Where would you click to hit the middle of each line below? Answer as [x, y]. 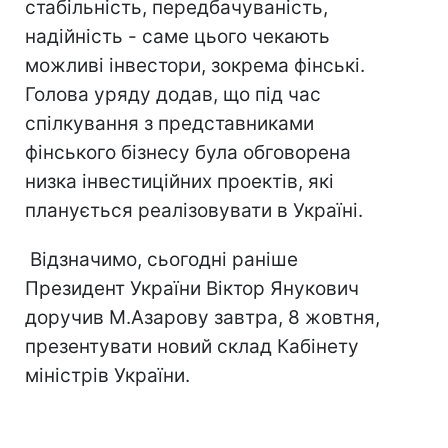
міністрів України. [107, 375]
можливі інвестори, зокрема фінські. [195, 65]
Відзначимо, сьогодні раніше [161, 259]
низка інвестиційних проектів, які [179, 181]
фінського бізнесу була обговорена [188, 152]
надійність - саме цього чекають [177, 36]
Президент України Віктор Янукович [192, 288]
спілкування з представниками [169, 123]
